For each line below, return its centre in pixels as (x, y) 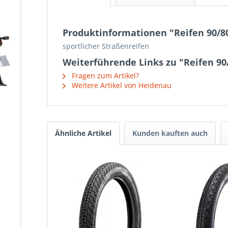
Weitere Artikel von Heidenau (121, 85)
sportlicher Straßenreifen (106, 46)
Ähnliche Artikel (83, 133)
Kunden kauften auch (170, 133)
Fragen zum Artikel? (104, 76)
